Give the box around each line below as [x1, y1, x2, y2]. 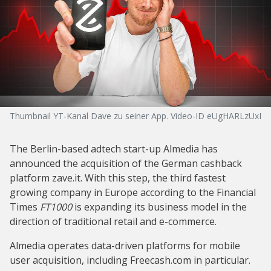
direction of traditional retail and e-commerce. [10, 215, 217, 228]
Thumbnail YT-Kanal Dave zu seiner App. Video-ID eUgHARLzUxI [10, 110, 261, 122]
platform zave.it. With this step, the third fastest [10, 171, 226, 184]
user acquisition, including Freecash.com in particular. [10, 253, 250, 267]
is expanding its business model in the [72, 200, 247, 214]
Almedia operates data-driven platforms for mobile [10, 239, 240, 252]
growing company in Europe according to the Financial [10, 186, 256, 199]
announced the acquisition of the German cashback [10, 157, 242, 170]
